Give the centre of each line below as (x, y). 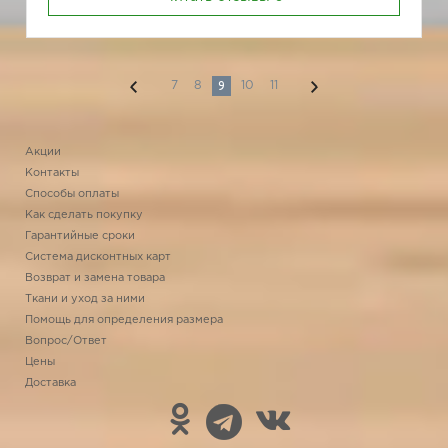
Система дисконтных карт (98, 257)
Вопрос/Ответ (66, 341)
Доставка (50, 383)
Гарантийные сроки (80, 236)
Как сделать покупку (84, 215)
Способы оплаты (72, 194)
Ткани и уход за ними (85, 299)
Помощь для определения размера (124, 320)
